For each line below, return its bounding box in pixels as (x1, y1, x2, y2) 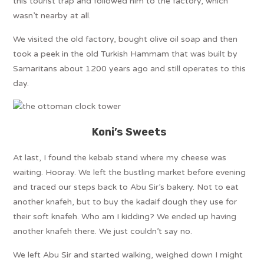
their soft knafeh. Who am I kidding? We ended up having (13, 211, 237, 222)
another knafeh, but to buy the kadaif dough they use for (13, 196, 237, 207)
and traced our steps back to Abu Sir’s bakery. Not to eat (13, 181, 239, 192)
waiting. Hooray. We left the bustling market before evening (13, 167, 246, 177)
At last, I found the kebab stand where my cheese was (13, 152, 227, 163)
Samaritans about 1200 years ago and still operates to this (13, 63, 246, 74)
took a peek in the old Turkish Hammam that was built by (13, 48, 238, 59)
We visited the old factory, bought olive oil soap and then (13, 34, 238, 44)
